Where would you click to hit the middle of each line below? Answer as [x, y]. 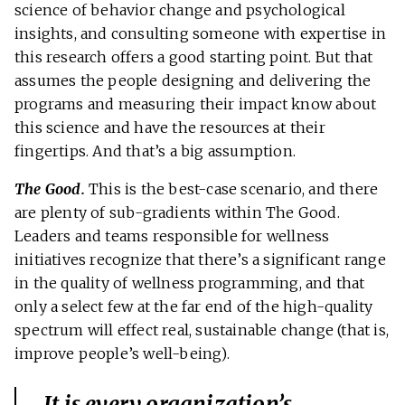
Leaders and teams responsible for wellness [172, 236]
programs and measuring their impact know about [196, 104]
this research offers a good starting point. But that [194, 57]
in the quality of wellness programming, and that [190, 283]
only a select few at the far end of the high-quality [194, 307]
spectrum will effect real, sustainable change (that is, [202, 330]
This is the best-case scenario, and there [234, 189]
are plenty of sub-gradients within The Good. [177, 213]
